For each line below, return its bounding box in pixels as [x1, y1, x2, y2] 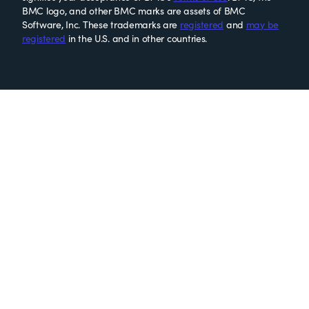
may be [246, 18, 279, 31]
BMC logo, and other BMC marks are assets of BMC [22, 4, 246, 17]
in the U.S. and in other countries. [66, 32, 208, 45]
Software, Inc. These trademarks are [22, 18, 180, 31]
